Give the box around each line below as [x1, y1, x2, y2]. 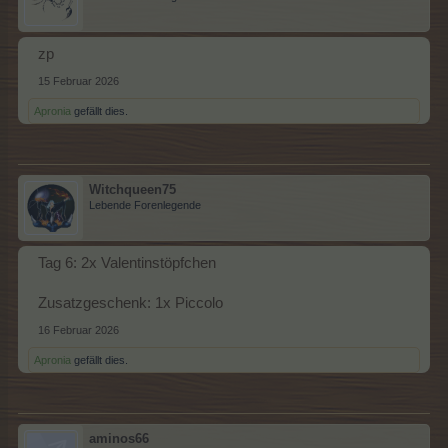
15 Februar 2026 [38, 75, 119, 87]
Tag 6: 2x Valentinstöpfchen [38, 255, 216, 271]
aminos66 [89, 431, 149, 446]
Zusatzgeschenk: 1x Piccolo [38, 295, 223, 311]
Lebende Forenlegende [89, 199, 201, 211]
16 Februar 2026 [38, 324, 119, 336]
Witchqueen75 [89, 182, 176, 197]
